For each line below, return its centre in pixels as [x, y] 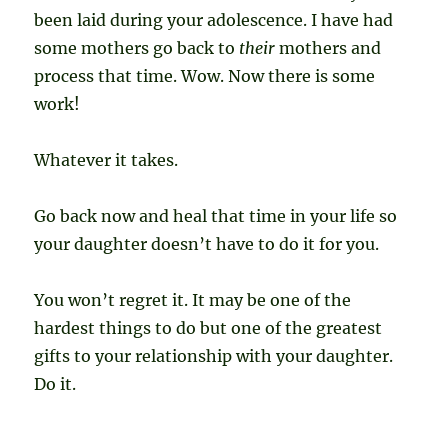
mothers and [330, 48]
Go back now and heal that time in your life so [216, 216]
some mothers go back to [137, 48]
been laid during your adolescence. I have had [214, 20]
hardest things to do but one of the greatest [208, 328]
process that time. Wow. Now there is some [205, 76]
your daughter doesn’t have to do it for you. [207, 244]
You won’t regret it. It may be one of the [193, 300]
